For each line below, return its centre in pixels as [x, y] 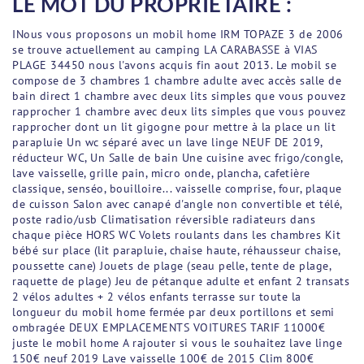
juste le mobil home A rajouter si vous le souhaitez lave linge [177, 343]
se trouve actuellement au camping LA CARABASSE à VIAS [165, 50]
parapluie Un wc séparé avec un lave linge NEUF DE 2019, [167, 143]
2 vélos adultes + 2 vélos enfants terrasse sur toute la [157, 297]
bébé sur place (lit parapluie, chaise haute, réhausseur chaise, [176, 251]
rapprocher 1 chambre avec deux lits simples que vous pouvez [179, 112]
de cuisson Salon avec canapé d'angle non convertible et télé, [177, 204]
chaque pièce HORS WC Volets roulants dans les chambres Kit [176, 235]
